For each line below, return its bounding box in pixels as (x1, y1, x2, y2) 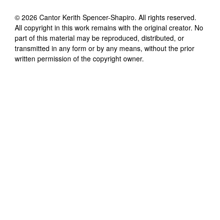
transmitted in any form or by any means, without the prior (15, 43, 194, 53)
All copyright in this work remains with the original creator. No (15, 22, 203, 32)
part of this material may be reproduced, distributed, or (15, 32, 184, 43)
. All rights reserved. (135, 12, 196, 22)
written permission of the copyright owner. (15, 53, 144, 63)
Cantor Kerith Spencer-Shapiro (39, 12, 135, 22)
